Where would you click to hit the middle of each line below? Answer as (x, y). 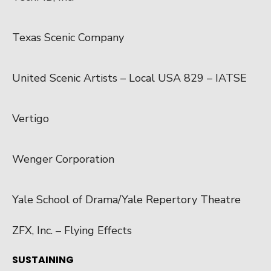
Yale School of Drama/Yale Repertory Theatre (126, 199)
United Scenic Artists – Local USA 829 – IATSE (129, 78)
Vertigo (31, 118)
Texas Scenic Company (68, 37)
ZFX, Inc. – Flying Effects (72, 230)
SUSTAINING (43, 260)
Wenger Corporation (63, 159)
